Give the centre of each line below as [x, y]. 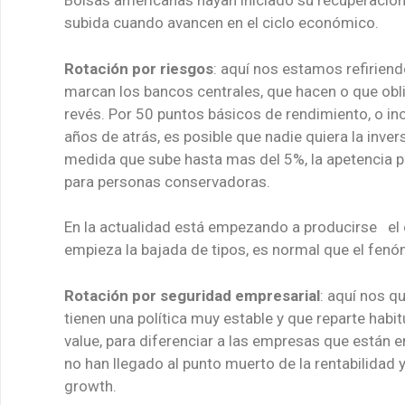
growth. [90, 386]
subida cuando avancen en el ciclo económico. [221, 23]
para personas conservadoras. [167, 181]
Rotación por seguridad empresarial [192, 295]
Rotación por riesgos [139, 68]
